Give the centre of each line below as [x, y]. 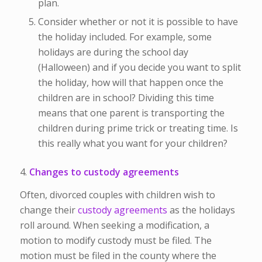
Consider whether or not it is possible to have [138, 21]
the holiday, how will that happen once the [130, 82]
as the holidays [202, 210]
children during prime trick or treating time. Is [138, 128]
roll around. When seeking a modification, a [114, 225]
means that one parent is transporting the [131, 113]
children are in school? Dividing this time [126, 97]
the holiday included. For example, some [125, 37]
